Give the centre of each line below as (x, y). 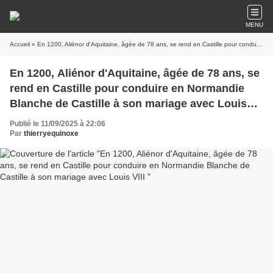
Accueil (20, 44)
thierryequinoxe (51, 133)
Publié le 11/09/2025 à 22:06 (58, 124)
